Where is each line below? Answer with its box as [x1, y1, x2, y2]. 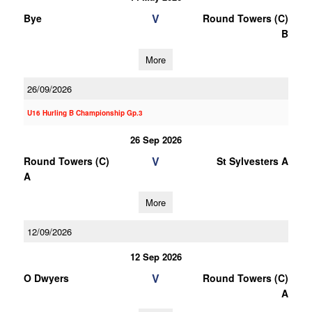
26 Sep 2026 [130, 133, 182, 146]
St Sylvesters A [216, 154, 288, 168]
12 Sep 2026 [130, 250, 182, 263]
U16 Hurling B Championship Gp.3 [26, 108, 143, 118]
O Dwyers [23, 271, 69, 285]
